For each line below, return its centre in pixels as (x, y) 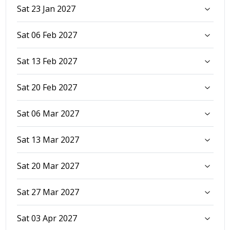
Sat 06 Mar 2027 (48, 113)
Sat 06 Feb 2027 (47, 35)
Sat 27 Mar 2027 (48, 192)
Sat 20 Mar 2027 (48, 166)
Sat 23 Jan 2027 (46, 8)
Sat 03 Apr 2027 (47, 218)
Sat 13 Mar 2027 (48, 139)
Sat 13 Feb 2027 (47, 61)
